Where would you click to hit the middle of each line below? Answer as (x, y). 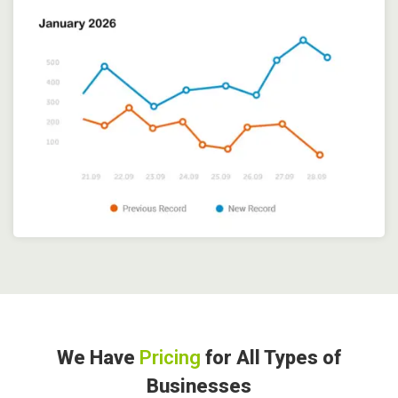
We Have (98, 357)
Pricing (170, 357)
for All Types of (271, 357)
